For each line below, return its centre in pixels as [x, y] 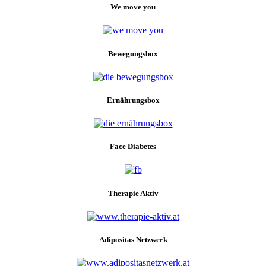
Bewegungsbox [133, 53]
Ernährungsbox [133, 100]
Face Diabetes [133, 147]
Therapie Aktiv [133, 193]
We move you [133, 7]
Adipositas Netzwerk [133, 239]
